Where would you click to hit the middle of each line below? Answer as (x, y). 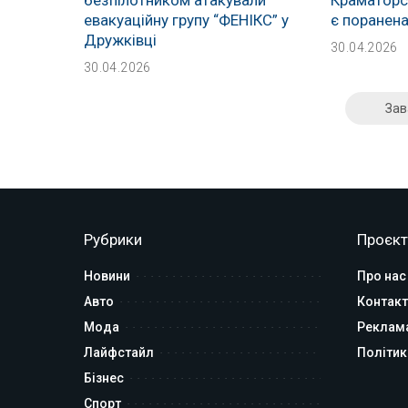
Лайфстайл (119, 352)
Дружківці (120, 40)
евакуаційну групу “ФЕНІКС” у (186, 20)
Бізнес (104, 377)
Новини (107, 275)
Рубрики (113, 239)
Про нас (382, 275)
